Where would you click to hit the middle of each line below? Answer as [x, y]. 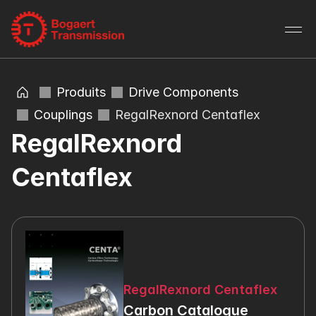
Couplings [63, 115]
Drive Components [183, 92]
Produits [81, 92]
